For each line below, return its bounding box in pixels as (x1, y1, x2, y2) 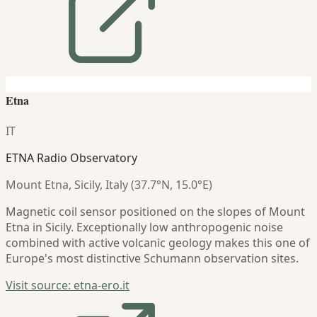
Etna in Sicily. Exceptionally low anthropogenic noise (6, 219, 283, 235)
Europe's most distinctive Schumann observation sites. (6, 250, 299, 266)
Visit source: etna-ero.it (6, 277, 129, 293)
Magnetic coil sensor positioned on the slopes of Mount (6, 203, 305, 219)
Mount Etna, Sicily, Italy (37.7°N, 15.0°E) (6, 176, 212, 192)
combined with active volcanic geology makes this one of (6, 234, 310, 250)
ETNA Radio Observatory (6, 149, 137, 166)
